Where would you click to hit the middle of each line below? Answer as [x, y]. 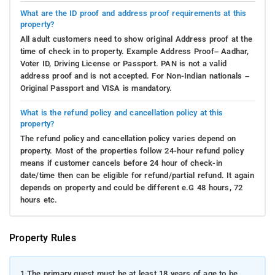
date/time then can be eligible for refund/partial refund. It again [137, 175]
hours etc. [39, 199]
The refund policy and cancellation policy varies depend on [128, 138]
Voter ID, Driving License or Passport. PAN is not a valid [123, 63]
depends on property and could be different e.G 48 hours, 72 [131, 187]
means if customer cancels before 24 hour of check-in [121, 163]
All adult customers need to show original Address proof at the [136, 39]
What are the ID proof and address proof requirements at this [133, 13]
